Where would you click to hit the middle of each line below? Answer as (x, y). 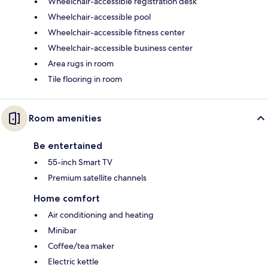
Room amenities (65, 118)
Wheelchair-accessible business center (120, 48)
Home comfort (67, 198)
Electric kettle (73, 261)
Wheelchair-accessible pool (99, 16)
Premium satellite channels (97, 177)
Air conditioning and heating (101, 214)
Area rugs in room (81, 63)
